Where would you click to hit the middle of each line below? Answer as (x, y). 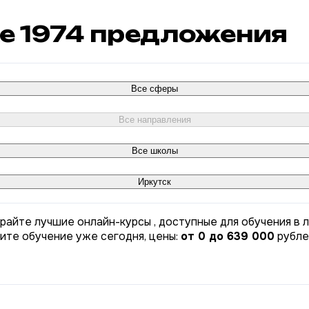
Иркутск (154, 181)
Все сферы (154, 88)
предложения (186, 34)
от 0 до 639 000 (228, 236)
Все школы (154, 150)
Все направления (154, 119)
